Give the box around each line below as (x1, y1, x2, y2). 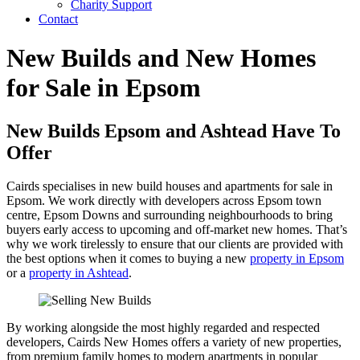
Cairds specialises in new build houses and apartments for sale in (6, 179, 333, 194)
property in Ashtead (29, 266, 129, 280)
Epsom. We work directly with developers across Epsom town (6, 194, 321, 208)
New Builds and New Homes (6, 43, 316, 73)
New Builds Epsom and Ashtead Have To (6, 120, 341, 141)
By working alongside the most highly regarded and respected (6, 321, 320, 335)
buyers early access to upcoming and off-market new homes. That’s (6, 223, 347, 237)
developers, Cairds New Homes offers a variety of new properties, (6, 335, 342, 350)
